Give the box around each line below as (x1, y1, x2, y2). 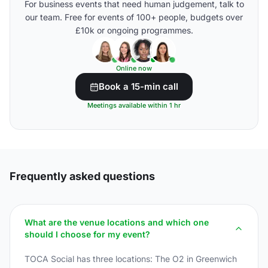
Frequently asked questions (10, 170, 155, 182)
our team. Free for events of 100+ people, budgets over (25, 12, 243, 22)
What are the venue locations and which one (25, 217, 209, 227)
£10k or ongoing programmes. (75, 25, 193, 35)
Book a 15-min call (99, 81, 178, 92)
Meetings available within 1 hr (87, 101, 181, 109)
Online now (116, 64, 152, 72)
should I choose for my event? (25, 229, 150, 239)
